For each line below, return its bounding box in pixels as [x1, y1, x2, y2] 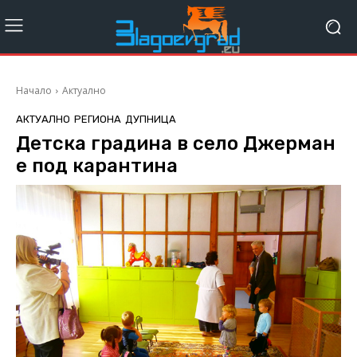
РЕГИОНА [74, 113, 121, 126]
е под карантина [16, 155, 178, 178]
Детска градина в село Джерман [16, 132, 335, 155]
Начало [16, 84, 52, 98]
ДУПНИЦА [125, 113, 176, 126]
